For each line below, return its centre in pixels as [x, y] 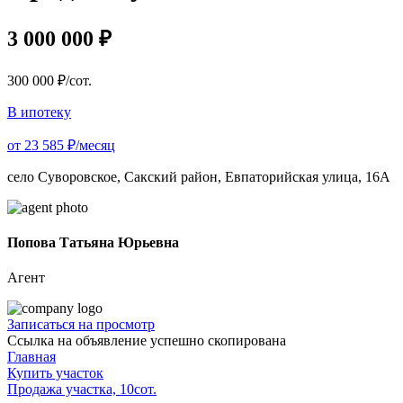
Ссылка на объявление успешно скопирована [147, 341]
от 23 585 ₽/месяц [61, 145]
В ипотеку [39, 112]
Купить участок [55, 373]
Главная [31, 357]
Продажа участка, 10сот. [82, 390]
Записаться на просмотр [81, 325]
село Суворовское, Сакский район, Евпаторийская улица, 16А [199, 176]
